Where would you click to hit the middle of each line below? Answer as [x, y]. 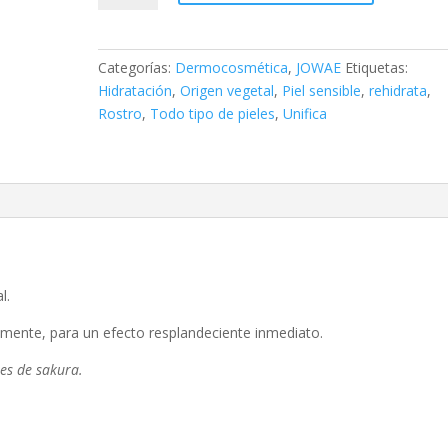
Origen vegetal [227, 90]
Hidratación [135, 90]
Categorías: [137, 67]
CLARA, [121, 80]
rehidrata [398, 90]
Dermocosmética [232, 67]
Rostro [120, 113]
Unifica [305, 113]
